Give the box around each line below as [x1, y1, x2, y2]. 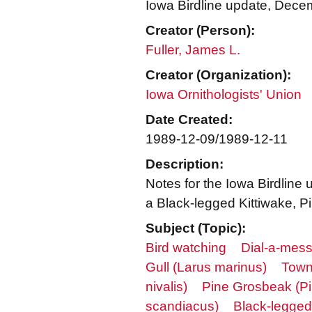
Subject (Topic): [146, 221, 246, 235]
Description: [146, 157, 224, 171]
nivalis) [146, 279, 187, 294]
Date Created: [146, 112, 233, 127]
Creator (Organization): [146, 68, 291, 82]
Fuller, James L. [146, 42, 240, 57]
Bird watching [146, 240, 226, 255]
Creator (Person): [146, 23, 255, 38]
